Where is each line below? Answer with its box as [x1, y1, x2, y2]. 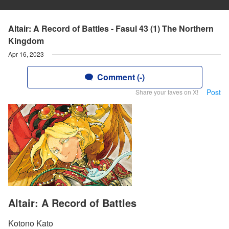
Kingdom [8, 35, 44, 47]
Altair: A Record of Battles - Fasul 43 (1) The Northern [8, 22, 214, 34]
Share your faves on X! [135, 87, 198, 96]
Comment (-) [97, 71, 145, 83]
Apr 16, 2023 [8, 50, 44, 58]
